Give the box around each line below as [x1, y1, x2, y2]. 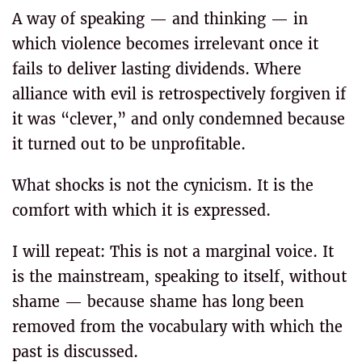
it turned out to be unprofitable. [12, 135, 246, 154]
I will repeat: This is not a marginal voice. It [12, 242, 334, 261]
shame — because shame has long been [12, 293, 304, 311]
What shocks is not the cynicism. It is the [12, 176, 314, 195]
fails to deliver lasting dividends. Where [12, 60, 301, 78]
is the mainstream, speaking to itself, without [12, 267, 347, 286]
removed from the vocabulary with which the [12, 318, 343, 336]
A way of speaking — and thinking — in [12, 10, 308, 28]
